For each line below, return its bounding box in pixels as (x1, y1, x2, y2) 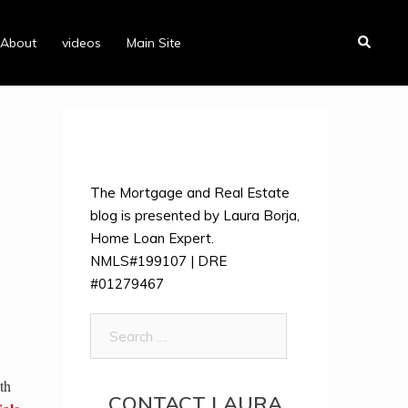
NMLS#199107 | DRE (89, 252, 227, 270)
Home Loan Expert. (89, 229, 214, 247)
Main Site (126, 34, 181, 51)
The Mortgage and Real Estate (89, 184, 290, 201)
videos (61, 34, 101, 51)
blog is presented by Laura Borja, (89, 207, 300, 224)
